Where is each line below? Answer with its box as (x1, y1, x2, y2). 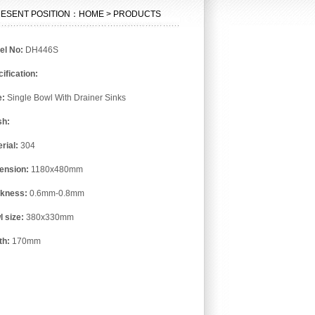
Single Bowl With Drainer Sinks (5, 93, 126, 103)
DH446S (23, 45, 58, 55)
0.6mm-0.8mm (30, 188, 84, 198)
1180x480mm (29, 165, 83, 174)
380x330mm (26, 212, 74, 222)
